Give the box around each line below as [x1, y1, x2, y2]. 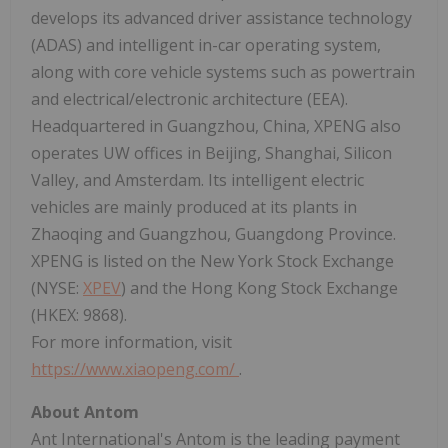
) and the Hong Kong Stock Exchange [121, 276, 398, 299]
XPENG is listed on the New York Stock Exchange [31, 249, 394, 272]
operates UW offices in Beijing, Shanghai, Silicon [31, 141, 392, 164]
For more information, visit [31, 330, 232, 353]
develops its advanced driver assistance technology [31, 6, 412, 29]
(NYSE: [31, 276, 83, 299]
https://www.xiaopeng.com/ [31, 357, 239, 380]
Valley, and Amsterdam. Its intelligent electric [31, 168, 364, 191]
